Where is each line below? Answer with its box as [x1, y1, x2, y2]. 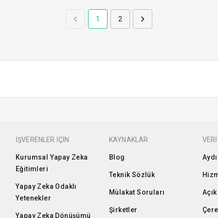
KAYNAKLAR [109, 136, 148, 144]
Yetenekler [15, 194, 51, 202]
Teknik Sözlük [109, 171, 155, 179]
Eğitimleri [15, 165, 48, 173]
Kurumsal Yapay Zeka [15, 153, 88, 161]
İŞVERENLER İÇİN [15, 136, 70, 144]
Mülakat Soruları [109, 188, 165, 196]
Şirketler [109, 206, 138, 214]
